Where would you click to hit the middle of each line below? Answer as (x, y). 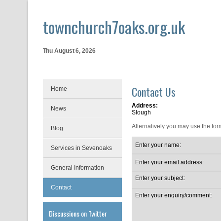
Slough (141, 112)
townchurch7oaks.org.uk (114, 27)
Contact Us (153, 92)
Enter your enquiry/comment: (173, 195)
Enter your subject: (160, 178)
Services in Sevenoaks (81, 148)
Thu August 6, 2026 (69, 51)
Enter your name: (158, 145)
